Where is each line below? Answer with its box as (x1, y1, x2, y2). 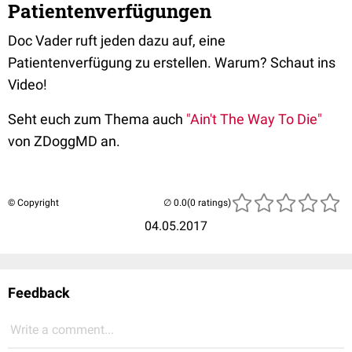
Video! (8, 76, 47, 93)
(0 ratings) (187, 197, 231, 208)
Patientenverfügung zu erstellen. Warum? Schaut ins (8, 54, 335, 71)
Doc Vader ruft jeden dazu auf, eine (8, 32, 225, 49)
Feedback (8, 284, 70, 301)
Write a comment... (10, 322, 114, 337)
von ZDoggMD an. (8, 133, 120, 149)
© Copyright (8, 197, 59, 208)
